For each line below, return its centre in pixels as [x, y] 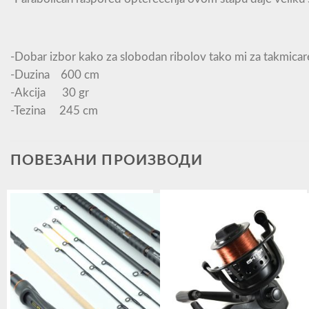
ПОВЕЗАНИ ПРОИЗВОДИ [107, 160]
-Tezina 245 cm [54, 110]
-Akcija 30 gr [50, 92]
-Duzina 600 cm [55, 74]
